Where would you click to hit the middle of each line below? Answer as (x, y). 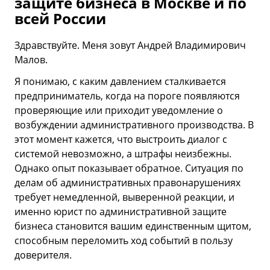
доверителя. (43, 255)
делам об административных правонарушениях (127, 183)
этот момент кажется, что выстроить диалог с (121, 140)
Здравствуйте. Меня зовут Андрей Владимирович (130, 46)
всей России (60, 19)
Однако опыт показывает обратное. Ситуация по (129, 168)
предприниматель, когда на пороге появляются (127, 96)
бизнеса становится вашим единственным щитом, (133, 226)
